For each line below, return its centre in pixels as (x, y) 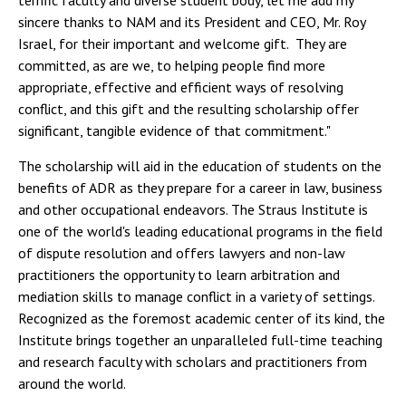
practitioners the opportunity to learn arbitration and (179, 275)
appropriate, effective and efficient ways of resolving (181, 87)
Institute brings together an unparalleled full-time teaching (200, 340)
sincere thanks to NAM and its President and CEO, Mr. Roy (192, 22)
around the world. (72, 384)
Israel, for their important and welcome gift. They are (183, 44)
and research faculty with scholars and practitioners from (193, 362)
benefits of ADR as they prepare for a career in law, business (200, 188)
